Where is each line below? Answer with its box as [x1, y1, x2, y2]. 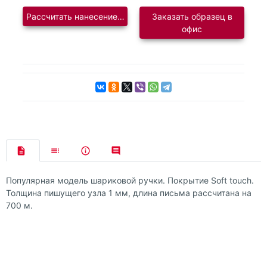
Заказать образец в [151, 11, 232, 22]
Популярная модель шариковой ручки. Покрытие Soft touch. [6, 175, 254, 186]
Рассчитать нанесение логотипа [26, 11, 156, 22]
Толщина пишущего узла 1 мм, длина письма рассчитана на [6, 188, 252, 198]
